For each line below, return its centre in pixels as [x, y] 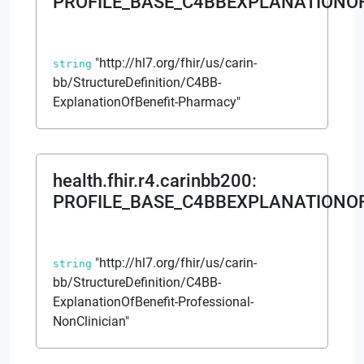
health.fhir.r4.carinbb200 [152, 180]
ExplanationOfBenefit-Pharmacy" [147, 102]
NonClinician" [91, 321]
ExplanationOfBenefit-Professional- [153, 301]
